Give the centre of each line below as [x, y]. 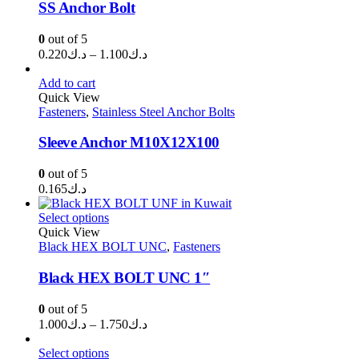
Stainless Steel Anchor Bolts [163, 111]
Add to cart [67, 83]
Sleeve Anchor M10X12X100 [129, 143]
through [166, 96]
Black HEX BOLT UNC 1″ [125, 277]
